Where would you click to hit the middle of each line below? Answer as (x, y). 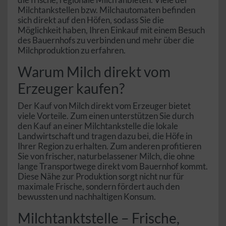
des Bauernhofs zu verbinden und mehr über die (106, 40)
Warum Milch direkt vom (94, 72)
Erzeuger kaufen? (71, 89)
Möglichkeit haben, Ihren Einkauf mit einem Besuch (111, 30)
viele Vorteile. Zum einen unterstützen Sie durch (106, 116)
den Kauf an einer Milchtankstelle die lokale (98, 126)
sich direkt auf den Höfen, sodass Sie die (91, 20)
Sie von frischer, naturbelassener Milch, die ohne (106, 156)
